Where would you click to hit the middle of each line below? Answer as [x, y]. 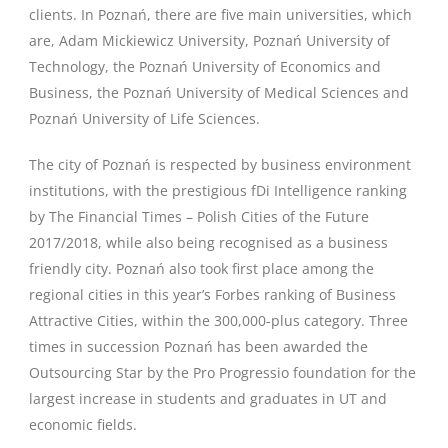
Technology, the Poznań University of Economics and [205, 66]
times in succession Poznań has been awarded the [198, 346]
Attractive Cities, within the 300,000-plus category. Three [218, 320]
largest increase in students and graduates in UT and [208, 398]
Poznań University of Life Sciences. [144, 118]
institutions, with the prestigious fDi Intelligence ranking [218, 190]
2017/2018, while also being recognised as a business [208, 242]
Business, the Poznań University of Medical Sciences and [219, 92]
